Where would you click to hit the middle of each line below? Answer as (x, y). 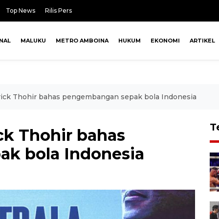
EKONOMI (165, 40)
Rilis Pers (58, 11)
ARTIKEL (202, 40)
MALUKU (33, 40)
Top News (21, 11)
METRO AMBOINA (82, 40)
